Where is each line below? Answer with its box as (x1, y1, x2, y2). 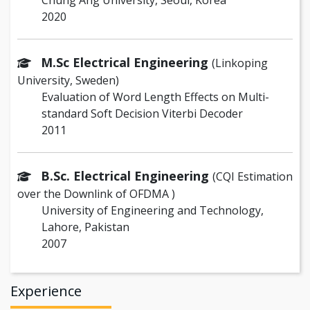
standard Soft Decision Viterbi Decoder (42, 106, 243, 122)
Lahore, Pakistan (42, 219, 129, 235)
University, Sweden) (17, 73, 119, 89)
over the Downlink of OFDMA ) (17, 186, 175, 202)
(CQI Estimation (212, 169, 293, 185)
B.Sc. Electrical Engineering (41, 167, 212, 185)
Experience (10, 282, 82, 301)
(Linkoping (212, 55, 268, 71)
